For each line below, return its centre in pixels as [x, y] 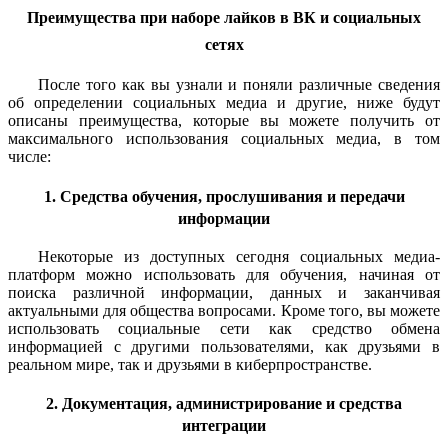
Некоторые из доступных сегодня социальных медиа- [239, 256]
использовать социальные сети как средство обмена [224, 328]
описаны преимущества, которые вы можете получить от [224, 121]
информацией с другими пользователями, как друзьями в [224, 346]
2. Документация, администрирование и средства [224, 404]
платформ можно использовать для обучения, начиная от [224, 274]
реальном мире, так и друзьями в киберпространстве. [190, 364]
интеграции [224, 426]
